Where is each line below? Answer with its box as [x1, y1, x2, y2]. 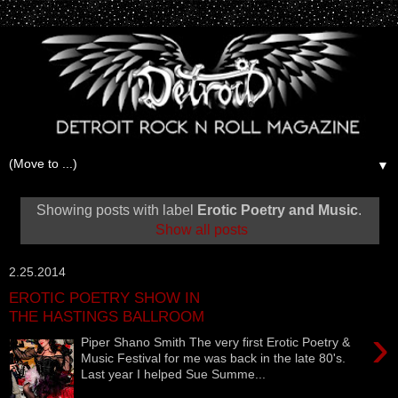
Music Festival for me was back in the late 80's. [81, 350, 346, 365]
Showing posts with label [36, 202, 197, 218]
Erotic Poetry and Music [197, 202, 358, 218]
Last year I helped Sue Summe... [81, 366, 267, 381]
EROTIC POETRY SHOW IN [9, 288, 200, 306]
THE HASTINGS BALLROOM [9, 306, 204, 325]
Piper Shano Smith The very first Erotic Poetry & [81, 334, 351, 349]
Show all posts [155, 221, 249, 237]
